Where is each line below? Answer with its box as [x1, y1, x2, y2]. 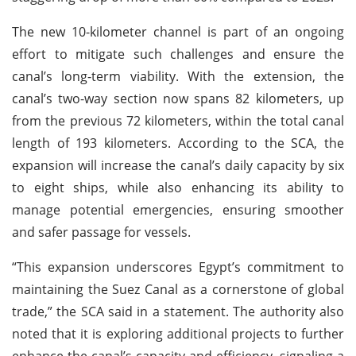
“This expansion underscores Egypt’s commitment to [12, 257, 344, 276]
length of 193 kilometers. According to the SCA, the [12, 133, 344, 152]
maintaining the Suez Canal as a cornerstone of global [12, 280, 344, 298]
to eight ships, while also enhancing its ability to [12, 178, 344, 196]
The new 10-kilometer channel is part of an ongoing [12, 22, 344, 41]
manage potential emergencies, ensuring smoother [12, 200, 344, 219]
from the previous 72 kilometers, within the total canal [12, 111, 344, 130]
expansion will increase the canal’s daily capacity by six [12, 156, 344, 174]
